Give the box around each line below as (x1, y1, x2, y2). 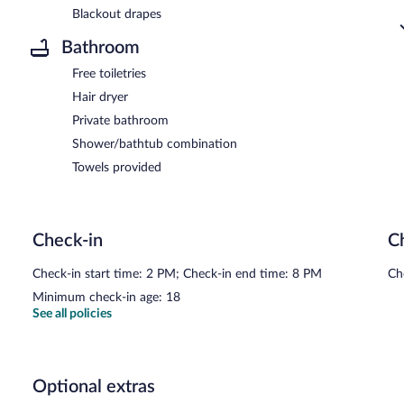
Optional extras (32, 378, 155, 397)
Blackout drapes (72, 8, 161, 22)
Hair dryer (72, 91, 128, 105)
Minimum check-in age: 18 (32, 291, 180, 305)
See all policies (32, 308, 112, 321)
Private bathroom (72, 115, 169, 128)
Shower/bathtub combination (72, 138, 237, 151)
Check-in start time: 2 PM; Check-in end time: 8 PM (32, 268, 322, 281)
